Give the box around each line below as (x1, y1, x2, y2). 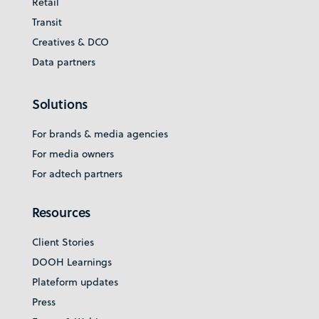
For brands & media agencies (31, 127, 168, 142)
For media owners (31, 147, 114, 162)
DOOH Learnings (31, 255, 112, 270)
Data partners (31, 55, 95, 70)
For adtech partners (31, 167, 122, 182)
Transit (31, 15, 62, 30)
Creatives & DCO (31, 35, 109, 50)
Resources (31, 203, 91, 222)
